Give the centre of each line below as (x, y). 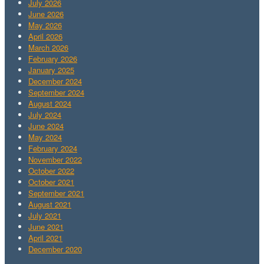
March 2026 (48, 47)
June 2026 (46, 14)
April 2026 (45, 36)
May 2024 (45, 137)
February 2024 (53, 148)
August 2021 (50, 204)
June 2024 (46, 126)
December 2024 (55, 81)
